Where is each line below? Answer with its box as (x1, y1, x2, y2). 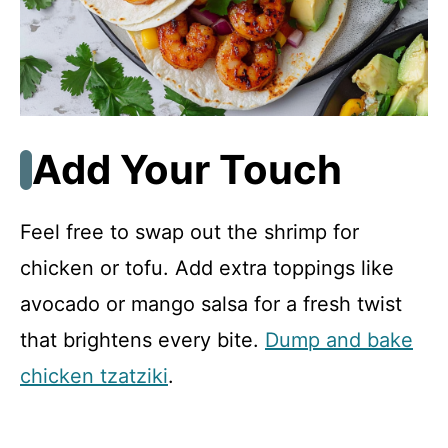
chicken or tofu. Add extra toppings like (20, 255, 394, 280)
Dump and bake (265, 327, 413, 352)
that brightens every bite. (20, 327, 265, 352)
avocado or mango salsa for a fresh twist (20, 291, 402, 316)
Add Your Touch (32, 144, 342, 194)
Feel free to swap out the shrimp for (20, 219, 359, 244)
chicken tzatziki (20, 363, 168, 388)
